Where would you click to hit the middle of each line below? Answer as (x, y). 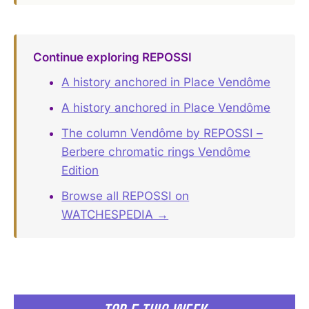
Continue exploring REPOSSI (112, 58)
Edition (80, 170)
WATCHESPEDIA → (115, 214)
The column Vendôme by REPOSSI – (162, 133)
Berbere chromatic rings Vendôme (156, 151)
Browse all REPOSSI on (126, 196)
